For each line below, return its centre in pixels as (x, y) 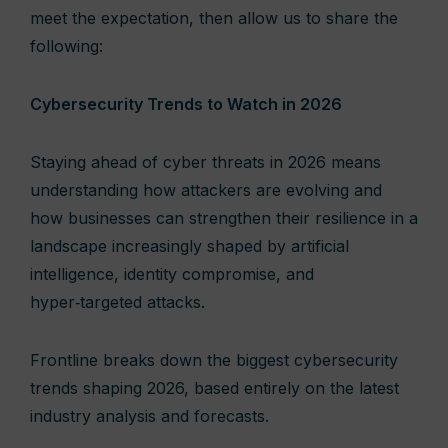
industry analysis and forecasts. (149, 416)
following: (66, 46)
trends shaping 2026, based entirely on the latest (214, 388)
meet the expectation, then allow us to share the (214, 18)
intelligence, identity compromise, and (172, 274)
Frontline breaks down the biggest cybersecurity (214, 360)
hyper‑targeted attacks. (117, 302)
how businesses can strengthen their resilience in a (224, 218)
